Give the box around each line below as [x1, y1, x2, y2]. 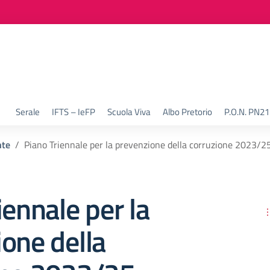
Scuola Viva [107, 105, 151, 119]
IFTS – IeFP [52, 105, 95, 119]
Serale [16, 105, 40, 119]
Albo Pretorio [163, 105, 212, 119]
